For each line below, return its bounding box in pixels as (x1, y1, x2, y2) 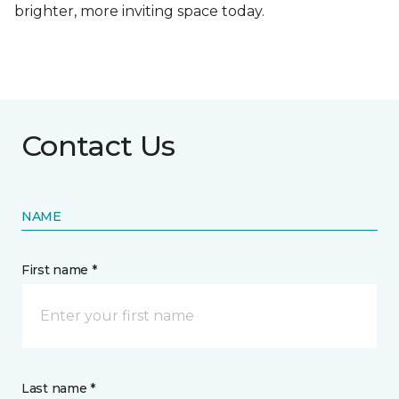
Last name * (21, 380, 95, 397)
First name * (21, 262, 97, 279)
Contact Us (21, 128, 175, 164)
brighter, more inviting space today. (14, 3, 265, 20)
